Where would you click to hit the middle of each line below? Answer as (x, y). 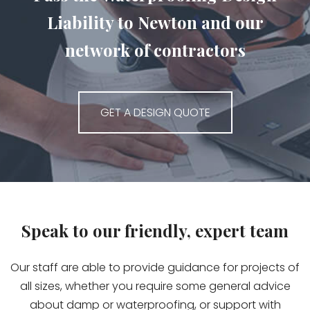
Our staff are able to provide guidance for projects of (155, 268)
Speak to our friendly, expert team (155, 231)
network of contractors (155, 50)
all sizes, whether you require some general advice (155, 286)
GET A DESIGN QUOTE (155, 113)
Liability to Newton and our (155, 22)
